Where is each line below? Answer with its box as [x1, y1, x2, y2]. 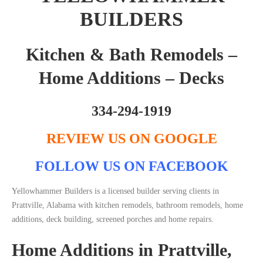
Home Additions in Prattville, [12, 240, 232, 260]
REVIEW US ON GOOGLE [46, 131, 217, 147]
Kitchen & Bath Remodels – [26, 45, 237, 65]
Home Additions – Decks [39, 68, 224, 88]
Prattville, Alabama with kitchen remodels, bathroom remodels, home [12, 201, 243, 210]
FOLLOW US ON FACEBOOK [35, 159, 228, 174]
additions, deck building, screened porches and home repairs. [12, 215, 214, 224]
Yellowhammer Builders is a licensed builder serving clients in [12, 187, 219, 196]
